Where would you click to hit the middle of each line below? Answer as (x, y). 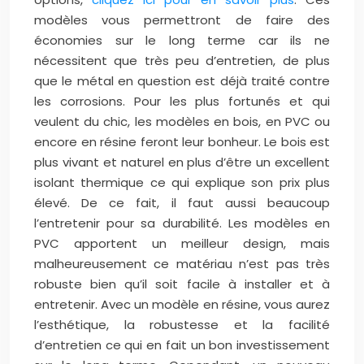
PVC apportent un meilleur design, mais (182, 243)
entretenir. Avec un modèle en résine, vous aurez (182, 304)
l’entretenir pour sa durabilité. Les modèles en (182, 223)
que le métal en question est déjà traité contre (182, 81)
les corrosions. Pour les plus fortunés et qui (182, 101)
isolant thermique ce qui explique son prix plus (182, 182)
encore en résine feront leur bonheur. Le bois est (182, 142)
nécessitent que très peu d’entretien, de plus (182, 61)
